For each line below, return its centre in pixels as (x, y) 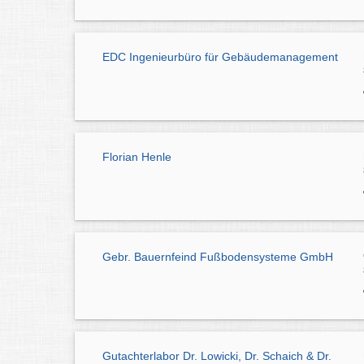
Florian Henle (137, 156)
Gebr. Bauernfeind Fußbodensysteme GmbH (218, 256)
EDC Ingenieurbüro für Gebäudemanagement (220, 57)
